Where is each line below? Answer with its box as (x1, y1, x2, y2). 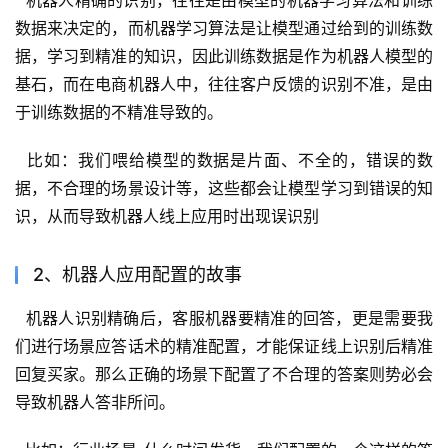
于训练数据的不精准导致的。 (15, 101, 223, 122)
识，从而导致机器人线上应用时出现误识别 (15, 205, 319, 226)
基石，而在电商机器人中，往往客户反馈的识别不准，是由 (15, 73, 433, 94)
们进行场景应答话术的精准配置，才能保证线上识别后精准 (15, 335, 433, 356)
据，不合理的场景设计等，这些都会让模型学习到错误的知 (15, 177, 433, 198)
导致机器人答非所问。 (15, 391, 175, 412)
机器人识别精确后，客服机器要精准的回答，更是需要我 (15, 307, 433, 328)
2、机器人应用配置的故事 (33, 263, 242, 285)
